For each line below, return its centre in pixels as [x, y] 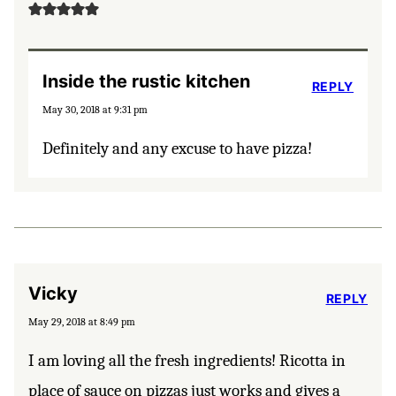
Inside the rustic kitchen [146, 82]
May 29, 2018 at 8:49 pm [82, 322]
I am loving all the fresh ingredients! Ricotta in [187, 361]
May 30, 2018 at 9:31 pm [95, 110]
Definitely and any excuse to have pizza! [177, 149]
